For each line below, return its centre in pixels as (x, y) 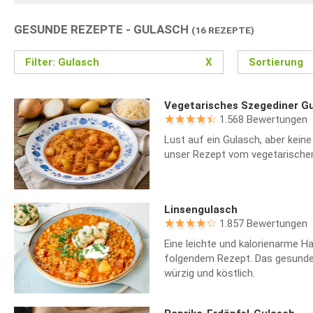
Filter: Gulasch (64, 63)
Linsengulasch (201, 209)
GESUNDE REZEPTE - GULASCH (103, 30)
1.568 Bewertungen (263, 120)
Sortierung (276, 63)
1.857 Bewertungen (263, 223)
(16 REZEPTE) (223, 30)
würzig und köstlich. (209, 273)
